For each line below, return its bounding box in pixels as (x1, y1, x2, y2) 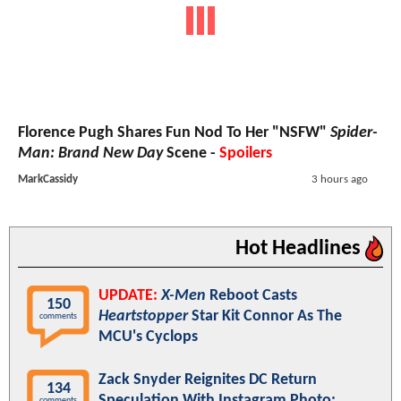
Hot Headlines (235, 237, 365, 260)
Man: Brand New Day (18, 144, 163, 162)
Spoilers (219, 144, 272, 162)
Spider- (330, 124, 378, 141)
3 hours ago (311, 173, 368, 185)
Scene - (163, 144, 219, 162)
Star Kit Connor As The (188, 307, 342, 325)
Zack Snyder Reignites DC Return (98, 371, 317, 388)
